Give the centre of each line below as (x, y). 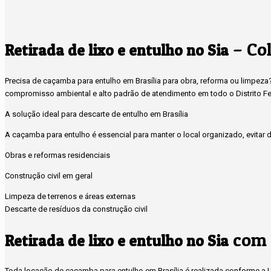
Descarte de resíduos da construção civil (76, 209)
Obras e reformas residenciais (57, 155)
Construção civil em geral (49, 175)
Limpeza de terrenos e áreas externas (70, 196)
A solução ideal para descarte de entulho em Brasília (96, 114)
